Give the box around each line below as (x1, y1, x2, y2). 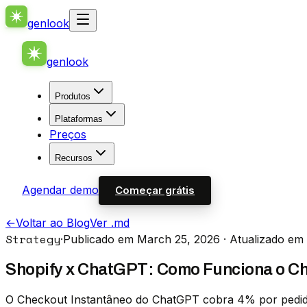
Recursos (55, 153, 93, 163)
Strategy (5, 231, 60, 247)
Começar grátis (115, 184, 195, 197)
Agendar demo (22, 183, 99, 197)
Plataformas (55, 114, 103, 124)
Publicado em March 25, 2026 (63, 232, 220, 246)
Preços (49, 127, 86, 141)
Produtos (55, 91, 90, 101)
